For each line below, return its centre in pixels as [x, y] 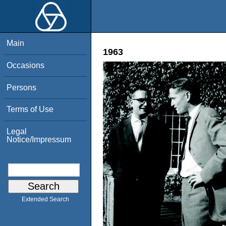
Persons [22, 87]
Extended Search [45, 200]
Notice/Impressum [39, 139]
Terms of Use [30, 109]
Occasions [26, 65]
